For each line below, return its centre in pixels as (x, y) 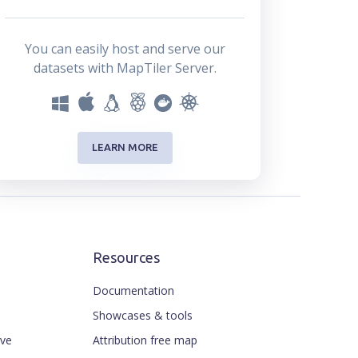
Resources (126, 257)
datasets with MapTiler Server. (125, 68)
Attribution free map (145, 340)
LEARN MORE (125, 147)
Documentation (133, 290)
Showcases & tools (143, 315)
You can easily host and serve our (125, 48)
